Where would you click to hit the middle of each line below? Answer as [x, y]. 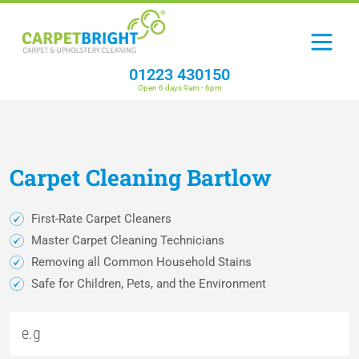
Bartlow [229, 177]
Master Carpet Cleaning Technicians [128, 240]
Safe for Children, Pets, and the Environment [149, 283]
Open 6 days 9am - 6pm [179, 87]
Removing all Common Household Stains [141, 262]
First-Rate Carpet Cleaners [101, 218]
